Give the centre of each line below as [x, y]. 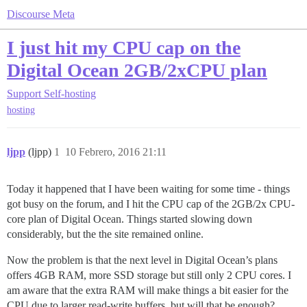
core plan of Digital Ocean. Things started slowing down [130, 219]
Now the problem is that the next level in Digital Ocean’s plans [142, 260]
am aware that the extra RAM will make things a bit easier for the [148, 291]
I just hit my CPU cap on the [124, 48]
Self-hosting [70, 94]
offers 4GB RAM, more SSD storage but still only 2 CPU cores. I [149, 275]
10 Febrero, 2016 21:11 [116, 152]
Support [24, 94]
